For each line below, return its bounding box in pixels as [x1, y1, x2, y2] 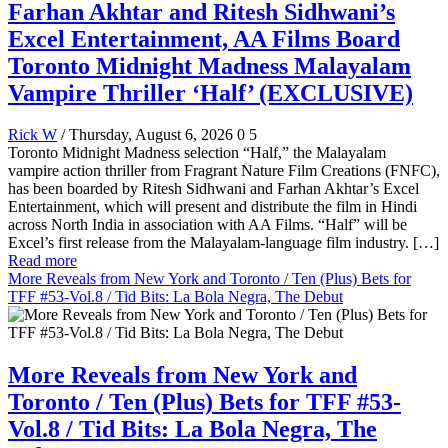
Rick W [8, 126, 57, 144]
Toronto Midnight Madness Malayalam [8, 52, 411, 79]
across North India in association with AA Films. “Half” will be [8, 216, 407, 234]
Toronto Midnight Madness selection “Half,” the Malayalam [8, 144, 386, 162]
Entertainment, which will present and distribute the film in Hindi [8, 198, 417, 216]
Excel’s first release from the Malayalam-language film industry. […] [8, 234, 439, 252]
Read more [8, 252, 77, 270]
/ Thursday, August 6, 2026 [61, 126, 233, 144]
